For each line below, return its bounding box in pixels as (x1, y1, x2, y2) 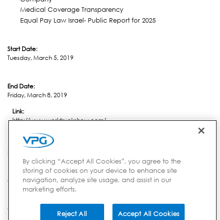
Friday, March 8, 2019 (7, 91, 67, 99)
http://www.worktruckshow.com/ (12, 116, 106, 124)
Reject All (57, 210, 87, 218)
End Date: (7, 82, 36, 90)
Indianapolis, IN (7, 148, 50, 156)
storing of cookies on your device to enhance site (23, 166, 177, 174)
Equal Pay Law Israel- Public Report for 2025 (20, 16, 156, 24)
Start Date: (7, 45, 39, 53)
